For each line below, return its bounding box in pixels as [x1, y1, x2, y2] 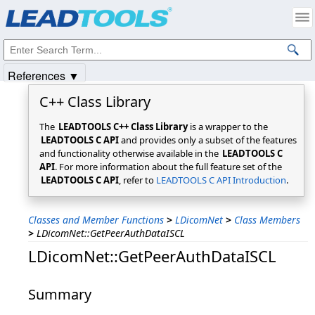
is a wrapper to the [188, 120, 268, 133]
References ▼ [8, 67, 79, 84]
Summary [28, 285, 91, 304]
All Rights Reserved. [143, 13, 227, 25]
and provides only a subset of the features [119, 134, 297, 146]
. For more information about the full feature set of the [55, 160, 282, 173]
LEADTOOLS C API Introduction [156, 174, 286, 186]
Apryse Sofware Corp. [54, 13, 143, 25]
